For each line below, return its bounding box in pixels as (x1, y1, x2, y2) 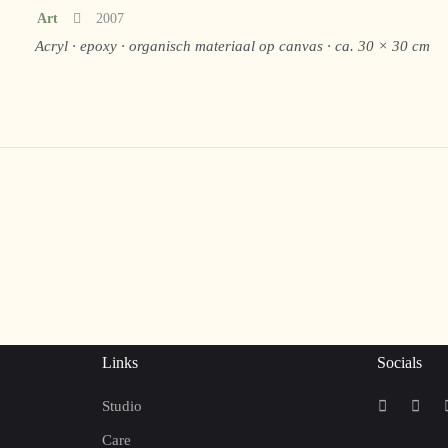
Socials (377, 354, 422, 372)
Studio (102, 397, 142, 415)
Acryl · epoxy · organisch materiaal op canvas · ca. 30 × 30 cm (35, 37, 430, 55)
